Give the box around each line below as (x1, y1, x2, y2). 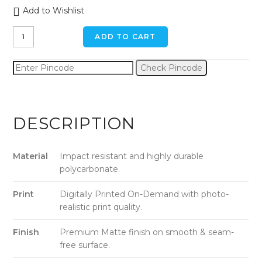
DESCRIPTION (13, 113, 136, 133)
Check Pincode (140, 62, 203, 73)
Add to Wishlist (23, 5, 85, 16)
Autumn (12, 26, 47, 37)
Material (13, 150, 49, 161)
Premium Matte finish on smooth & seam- (60, 226, 235, 237)
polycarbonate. (60, 163, 120, 174)
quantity (12, 104, 47, 115)
